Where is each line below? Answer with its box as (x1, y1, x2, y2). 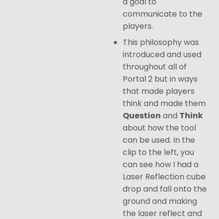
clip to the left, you (123, 147, 195, 158)
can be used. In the (123, 134, 196, 146)
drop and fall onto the (123, 183, 207, 195)
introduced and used (123, 49, 202, 61)
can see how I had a (123, 159, 199, 171)
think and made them (123, 98, 206, 109)
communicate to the (123, 8, 203, 20)
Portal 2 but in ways (123, 73, 198, 85)
